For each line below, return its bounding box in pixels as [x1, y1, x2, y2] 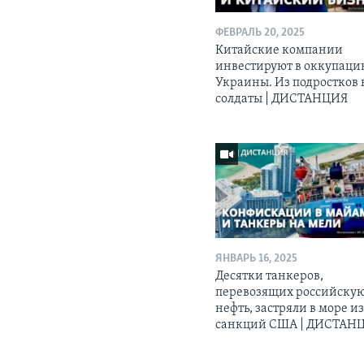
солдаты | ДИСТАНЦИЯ [215, 92, 353, 106]
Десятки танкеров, [215, 269, 324, 283]
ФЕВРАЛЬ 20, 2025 [215, 26, 305, 39]
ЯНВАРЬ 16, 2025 [215, 252, 298, 265]
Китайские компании [215, 43, 344, 57]
